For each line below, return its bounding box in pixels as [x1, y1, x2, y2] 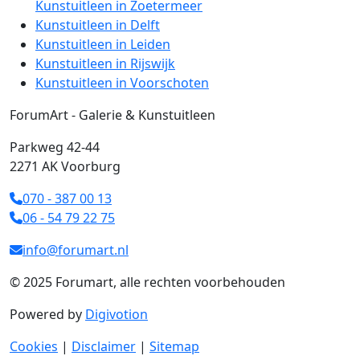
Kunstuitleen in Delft [35, 15, 160, 34]
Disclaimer [72, 337, 136, 355]
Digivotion [85, 305, 148, 323]
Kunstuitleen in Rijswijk [35, 54, 175, 72]
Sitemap [149, 337, 199, 355]
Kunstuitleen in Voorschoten [35, 73, 209, 92]
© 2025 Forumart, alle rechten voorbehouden [10, 272, 285, 291]
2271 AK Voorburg [10, 157, 121, 175]
